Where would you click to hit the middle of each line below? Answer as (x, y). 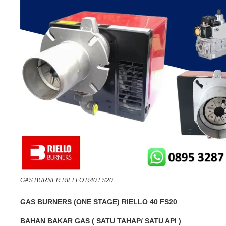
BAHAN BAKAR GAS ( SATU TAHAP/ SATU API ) (101, 221)
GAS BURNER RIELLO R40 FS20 (67, 180)
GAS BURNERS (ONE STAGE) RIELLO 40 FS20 (99, 202)
